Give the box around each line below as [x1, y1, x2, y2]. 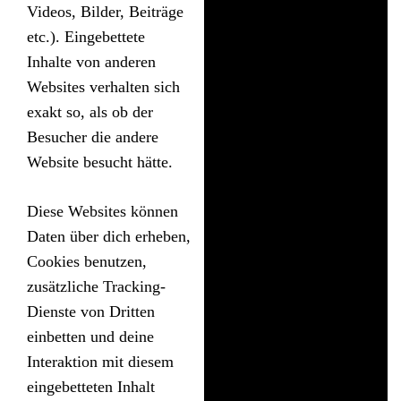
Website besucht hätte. [27, 152, 173, 171]
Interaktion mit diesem [27, 352, 174, 371]
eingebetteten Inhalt [27, 377, 155, 396]
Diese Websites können [27, 201, 178, 220]
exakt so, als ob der [27, 102, 153, 121]
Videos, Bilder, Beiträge [27, 2, 183, 21]
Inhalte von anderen [27, 52, 156, 71]
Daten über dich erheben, [27, 226, 191, 245]
